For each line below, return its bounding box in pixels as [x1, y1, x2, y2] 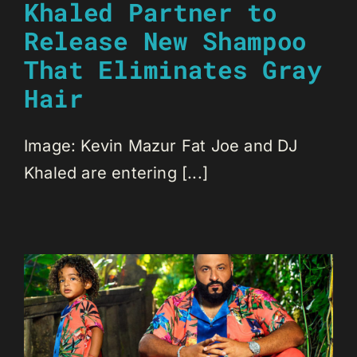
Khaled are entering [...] [24, 163, 208, 182]
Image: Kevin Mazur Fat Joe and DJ [24, 135, 298, 155]
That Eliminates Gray [24, 53, 322, 85]
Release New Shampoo [24, 24, 308, 57]
